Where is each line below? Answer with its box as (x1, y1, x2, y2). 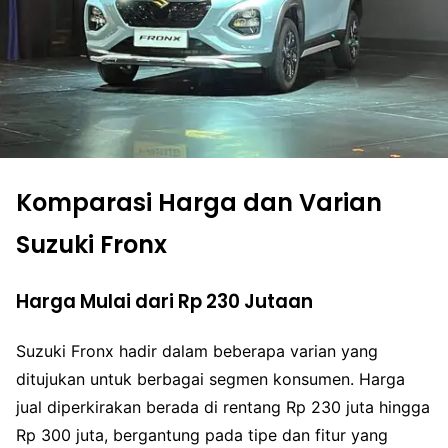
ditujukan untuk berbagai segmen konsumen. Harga (16, 368, 405, 389)
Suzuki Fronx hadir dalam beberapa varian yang (16, 340, 378, 361)
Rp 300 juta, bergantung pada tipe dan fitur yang (16, 424, 388, 445)
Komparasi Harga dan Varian (16, 186, 382, 220)
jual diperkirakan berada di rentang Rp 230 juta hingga (16, 396, 430, 417)
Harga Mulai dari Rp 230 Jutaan (16, 287, 313, 315)
